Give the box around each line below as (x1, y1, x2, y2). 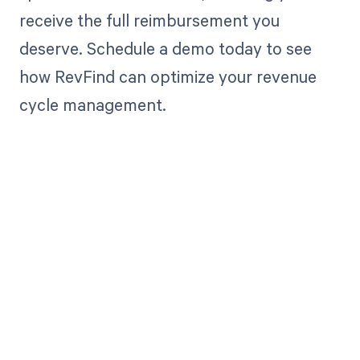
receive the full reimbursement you (18, 8, 280, 31)
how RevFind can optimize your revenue (18, 64, 317, 88)
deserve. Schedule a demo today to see (18, 36, 312, 59)
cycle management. (18, 92, 166, 116)
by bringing (102, 311, 258, 342)
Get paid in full (80, 275, 280, 306)
